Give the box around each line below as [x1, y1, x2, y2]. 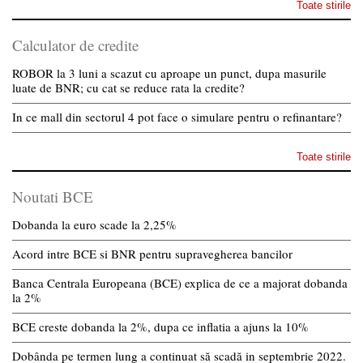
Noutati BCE [12, 186, 93, 207]
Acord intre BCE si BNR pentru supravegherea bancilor [12, 245, 293, 262]
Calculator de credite [12, 34, 139, 55]
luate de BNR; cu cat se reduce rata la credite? [12, 79, 245, 96]
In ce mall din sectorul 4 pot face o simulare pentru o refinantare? [12, 108, 342, 125]
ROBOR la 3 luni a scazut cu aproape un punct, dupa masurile [12, 64, 327, 81]
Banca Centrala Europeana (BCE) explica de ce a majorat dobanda [12, 274, 348, 291]
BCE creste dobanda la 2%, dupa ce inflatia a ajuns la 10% [12, 318, 309, 335]
